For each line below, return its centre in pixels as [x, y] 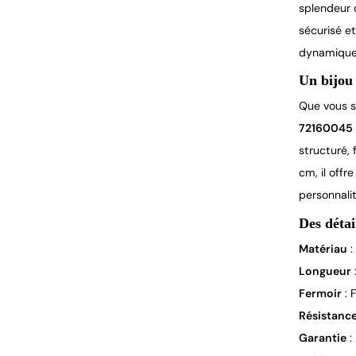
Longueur [325, 271]
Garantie [323, 337]
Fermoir [320, 293]
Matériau [323, 248]
